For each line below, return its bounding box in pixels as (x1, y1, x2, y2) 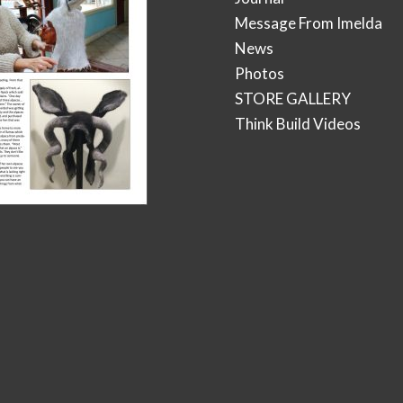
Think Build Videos (235, 114, 362, 134)
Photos (235, 64, 285, 84)
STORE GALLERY (235, 89, 352, 109)
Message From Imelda (235, 13, 383, 33)
